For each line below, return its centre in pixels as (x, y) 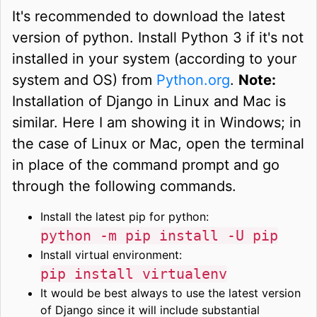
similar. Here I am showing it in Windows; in (157, 122)
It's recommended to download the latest (149, 16)
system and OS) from (84, 80)
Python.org (193, 80)
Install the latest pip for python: (125, 216)
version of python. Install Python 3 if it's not (158, 37)
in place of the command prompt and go (146, 165)
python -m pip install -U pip (159, 235)
